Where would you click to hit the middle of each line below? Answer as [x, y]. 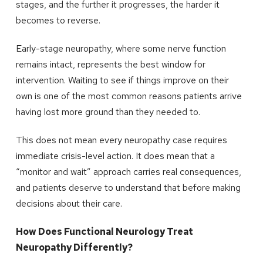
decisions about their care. [69, 203]
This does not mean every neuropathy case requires [121, 140]
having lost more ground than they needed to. [108, 112]
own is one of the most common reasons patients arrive [129, 96]
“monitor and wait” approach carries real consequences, [128, 171]
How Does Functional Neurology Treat [104, 231]
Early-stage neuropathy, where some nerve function [121, 48]
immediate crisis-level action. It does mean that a [115, 156]
